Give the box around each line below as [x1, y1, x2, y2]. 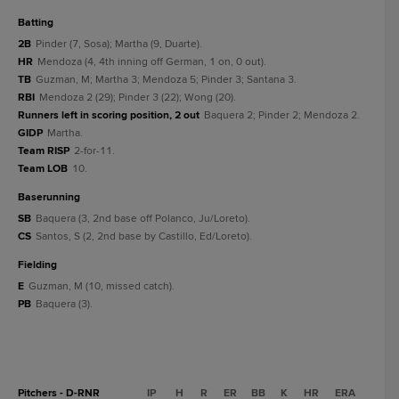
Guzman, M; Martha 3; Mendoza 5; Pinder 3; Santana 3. [36, 73, 297, 86]
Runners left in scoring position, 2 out [18, 109, 199, 122]
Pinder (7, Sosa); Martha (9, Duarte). [36, 37, 202, 51]
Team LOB [18, 162, 68, 175]
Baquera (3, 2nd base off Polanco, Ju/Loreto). [36, 212, 250, 225]
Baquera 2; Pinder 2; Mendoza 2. [204, 109, 360, 122]
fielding [24, 258, 57, 272]
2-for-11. [74, 144, 115, 158]
